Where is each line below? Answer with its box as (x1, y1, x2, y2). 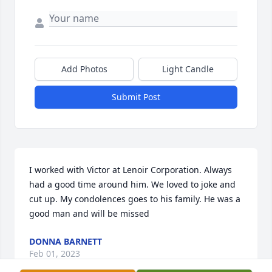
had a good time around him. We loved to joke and (29, 178, 236, 191)
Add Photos (61, 63, 107, 75)
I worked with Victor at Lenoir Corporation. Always (29, 164, 232, 176)
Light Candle (162, 63, 214, 75)
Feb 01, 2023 (29, 248, 80, 260)
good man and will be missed (29, 208, 149, 220)
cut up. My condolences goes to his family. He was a (29, 193, 240, 205)
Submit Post (112, 91, 160, 103)
